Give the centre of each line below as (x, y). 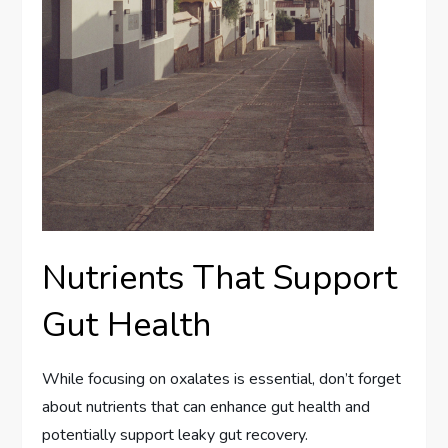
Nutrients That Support (220, 277)
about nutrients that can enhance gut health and (206, 406)
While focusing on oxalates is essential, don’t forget (222, 378)
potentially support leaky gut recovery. (175, 434)
